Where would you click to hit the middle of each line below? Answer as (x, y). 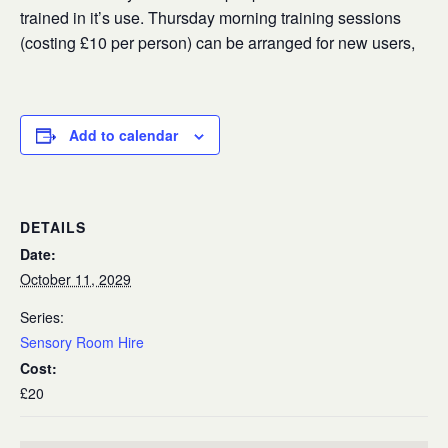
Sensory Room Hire (82, 342)
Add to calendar (123, 135)
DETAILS (53, 227)
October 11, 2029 (75, 279)
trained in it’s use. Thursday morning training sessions (210, 17)
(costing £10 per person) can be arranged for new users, (221, 42)
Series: (42, 317)
